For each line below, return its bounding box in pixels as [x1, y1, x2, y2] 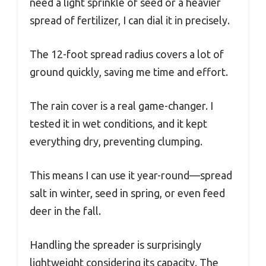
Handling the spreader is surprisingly [30, 238, 201, 251]
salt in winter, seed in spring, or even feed [30, 186, 225, 199]
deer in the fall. [30, 204, 101, 217]
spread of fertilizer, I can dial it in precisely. [30, 14, 230, 26]
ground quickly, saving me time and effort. [30, 65, 228, 78]
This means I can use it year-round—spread [30, 169, 232, 181]
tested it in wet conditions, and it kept [30, 117, 207, 129]
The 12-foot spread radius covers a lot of [30, 47, 224, 60]
